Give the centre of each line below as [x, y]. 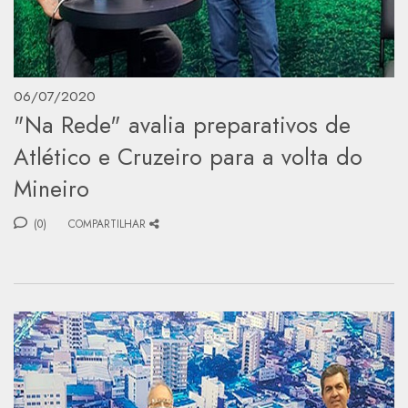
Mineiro [51, 188]
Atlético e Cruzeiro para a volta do [188, 156]
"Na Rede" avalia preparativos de [182, 124]
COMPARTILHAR [107, 224]
